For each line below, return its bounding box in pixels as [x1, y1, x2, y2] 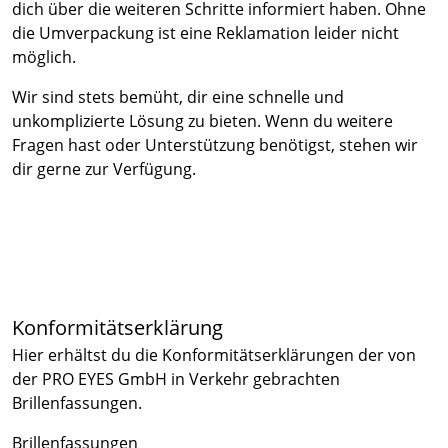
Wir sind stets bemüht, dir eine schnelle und [12, 86, 344, 108]
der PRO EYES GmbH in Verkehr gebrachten [12, 368, 340, 390]
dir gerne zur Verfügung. [12, 158, 196, 180]
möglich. [12, 46, 76, 68]
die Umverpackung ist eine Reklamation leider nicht [12, 22, 399, 44]
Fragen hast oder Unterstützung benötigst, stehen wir [12, 134, 418, 156]
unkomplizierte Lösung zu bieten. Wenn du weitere [12, 110, 393, 132]
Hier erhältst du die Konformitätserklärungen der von [12, 344, 416, 366]
